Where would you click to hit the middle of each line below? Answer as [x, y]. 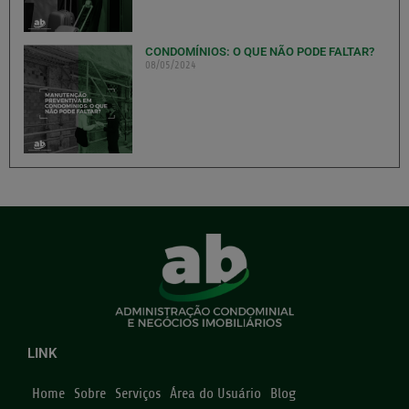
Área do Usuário [215, 393]
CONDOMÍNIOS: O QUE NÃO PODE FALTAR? [259, 52]
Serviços [138, 393]
